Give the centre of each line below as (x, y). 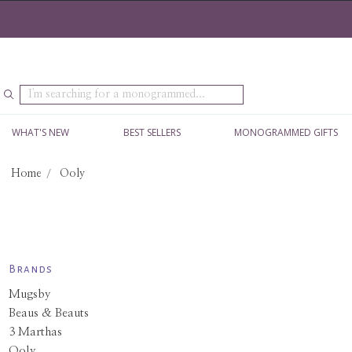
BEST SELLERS (152, 132)
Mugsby (29, 294)
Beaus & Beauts (48, 313)
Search (36, 91)
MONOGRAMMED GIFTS (286, 132)
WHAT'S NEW (40, 132)
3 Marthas (35, 332)
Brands (30, 269)
